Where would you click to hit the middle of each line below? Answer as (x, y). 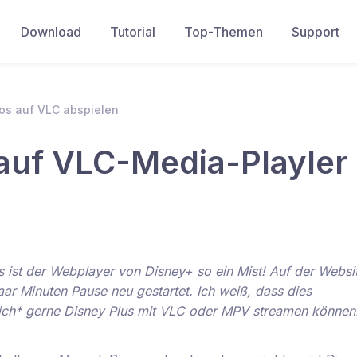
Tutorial (133, 31)
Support (316, 31)
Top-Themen (224, 31)
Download (51, 31)
